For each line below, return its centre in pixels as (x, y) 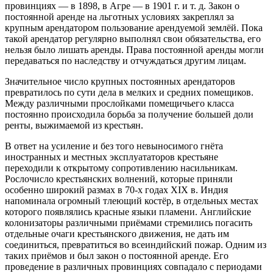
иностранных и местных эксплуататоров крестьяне (112, 157)
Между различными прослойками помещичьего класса (119, 103)
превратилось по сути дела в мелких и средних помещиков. (129, 92)
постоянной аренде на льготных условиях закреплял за (119, 16)
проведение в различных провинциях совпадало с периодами (133, 266)
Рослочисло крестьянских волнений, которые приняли (119, 179)
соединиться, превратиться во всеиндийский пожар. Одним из (136, 244)
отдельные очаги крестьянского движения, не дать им (117, 233)
